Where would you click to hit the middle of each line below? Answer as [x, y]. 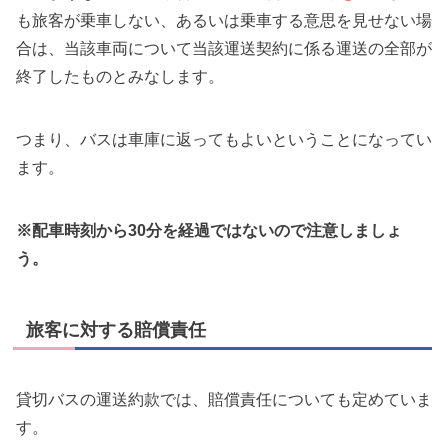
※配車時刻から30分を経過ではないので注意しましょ [209, 231]
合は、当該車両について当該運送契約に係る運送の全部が [224, 48]
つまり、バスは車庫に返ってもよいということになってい [224, 139]
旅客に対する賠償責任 [116, 330]
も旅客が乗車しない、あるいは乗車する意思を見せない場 [224, 20]
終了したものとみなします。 [120, 76]
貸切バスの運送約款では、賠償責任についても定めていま [224, 399]
